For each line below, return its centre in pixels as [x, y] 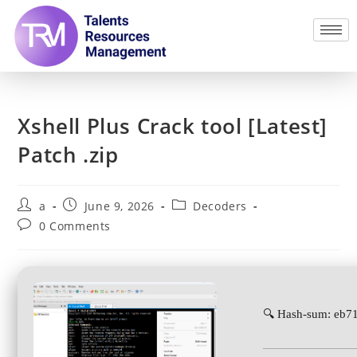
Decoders [220, 206]
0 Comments [75, 226]
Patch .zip [68, 154]
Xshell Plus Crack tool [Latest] [173, 126]
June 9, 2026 [120, 206]
